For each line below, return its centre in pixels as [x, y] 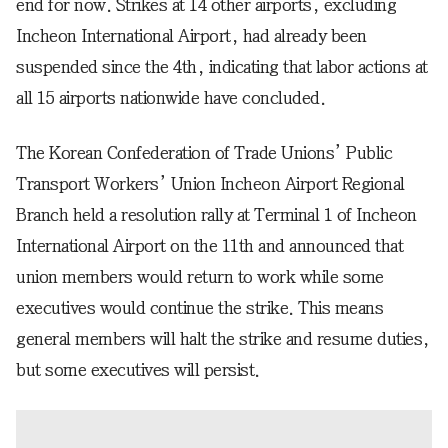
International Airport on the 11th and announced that [209, 246]
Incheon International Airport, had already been [191, 36]
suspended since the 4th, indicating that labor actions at [222, 67]
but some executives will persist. [138, 370]
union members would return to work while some [200, 277]
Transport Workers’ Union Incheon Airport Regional [210, 184]
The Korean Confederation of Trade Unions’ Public [204, 153]
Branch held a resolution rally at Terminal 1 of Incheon [216, 215]
